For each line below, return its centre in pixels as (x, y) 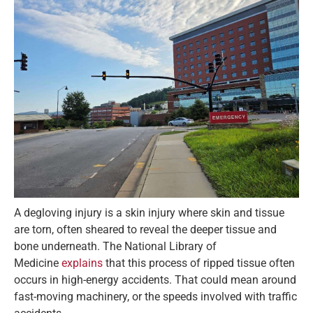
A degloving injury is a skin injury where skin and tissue (149, 213)
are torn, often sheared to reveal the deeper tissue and (145, 230)
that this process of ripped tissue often (199, 263)
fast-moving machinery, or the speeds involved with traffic (155, 297)
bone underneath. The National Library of (115, 247)
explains (82, 263)
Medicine (38, 263)
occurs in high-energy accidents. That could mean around (155, 280)
